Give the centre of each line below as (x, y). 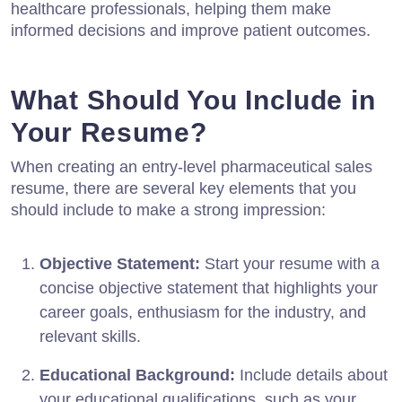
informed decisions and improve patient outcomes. (191, 31)
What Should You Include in (193, 100)
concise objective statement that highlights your (209, 288)
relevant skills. (90, 337)
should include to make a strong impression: (168, 210)
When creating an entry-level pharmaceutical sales (192, 167)
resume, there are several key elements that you (184, 189)
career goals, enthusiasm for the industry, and (203, 313)
